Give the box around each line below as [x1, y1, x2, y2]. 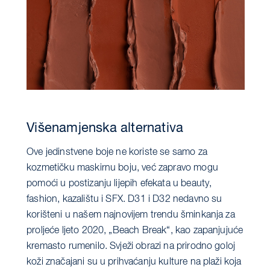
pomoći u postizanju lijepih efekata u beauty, [27, 178, 212, 189]
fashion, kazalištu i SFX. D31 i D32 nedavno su [27, 194, 222, 204]
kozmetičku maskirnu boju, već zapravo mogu [27, 163, 218, 173]
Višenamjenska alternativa [27, 122, 184, 136]
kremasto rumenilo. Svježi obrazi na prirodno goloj [27, 241, 236, 251]
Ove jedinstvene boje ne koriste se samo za [27, 147, 207, 157]
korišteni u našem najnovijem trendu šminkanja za [27, 210, 235, 220]
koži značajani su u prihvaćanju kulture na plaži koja [27, 257, 242, 267]
